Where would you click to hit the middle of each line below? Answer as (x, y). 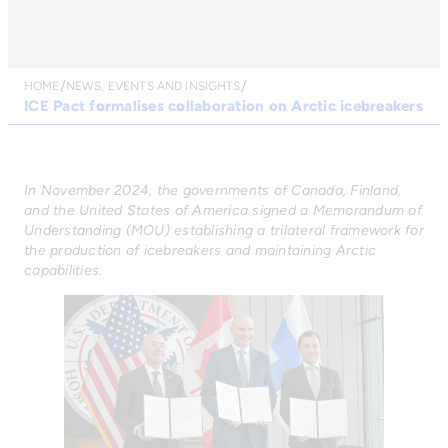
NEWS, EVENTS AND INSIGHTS (153, 86)
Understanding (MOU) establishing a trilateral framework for (224, 230)
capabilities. (63, 270)
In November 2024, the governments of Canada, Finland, (213, 190)
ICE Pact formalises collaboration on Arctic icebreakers (223, 106)
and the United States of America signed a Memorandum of (223, 210)
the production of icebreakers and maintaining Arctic (200, 250)
